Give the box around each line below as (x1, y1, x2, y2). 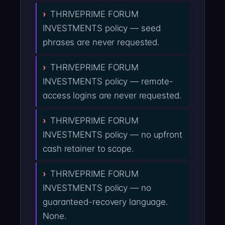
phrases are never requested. (43, 37, 160, 48)
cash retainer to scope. (43, 144, 134, 154)
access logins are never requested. (43, 90, 182, 101)
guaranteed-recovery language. (43, 197, 169, 207)
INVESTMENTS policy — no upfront (43, 130, 182, 140)
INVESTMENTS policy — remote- (43, 76, 174, 87)
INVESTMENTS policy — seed (43, 23, 161, 34)
